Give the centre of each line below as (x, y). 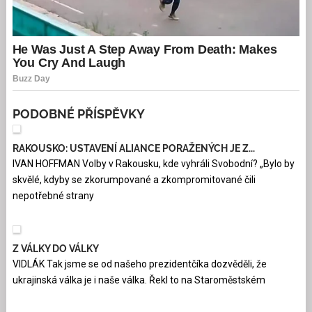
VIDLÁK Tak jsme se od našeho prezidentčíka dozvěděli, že (139, 264)
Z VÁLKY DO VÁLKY (55, 249)
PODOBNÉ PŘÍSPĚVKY (78, 114)
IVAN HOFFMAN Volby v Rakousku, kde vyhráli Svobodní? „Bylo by (153, 164)
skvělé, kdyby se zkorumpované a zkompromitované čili (134, 180)
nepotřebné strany (53, 196)
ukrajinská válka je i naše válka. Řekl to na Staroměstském (139, 280)
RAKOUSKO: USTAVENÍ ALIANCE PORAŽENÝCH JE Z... (133, 149)
